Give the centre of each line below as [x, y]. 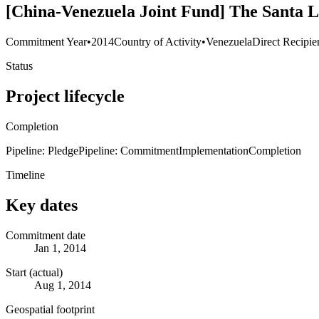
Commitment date [46, 235]
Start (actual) [34, 272]
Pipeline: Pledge [42, 150]
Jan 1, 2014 [60, 248]
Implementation [214, 150]
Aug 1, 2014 [63, 285]
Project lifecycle [65, 96]
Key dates [42, 205]
